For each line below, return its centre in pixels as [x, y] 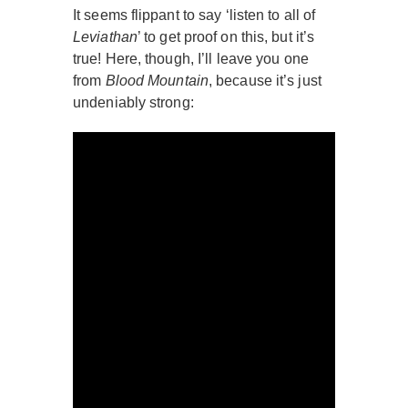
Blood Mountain [157, 81]
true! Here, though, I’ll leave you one [191, 59]
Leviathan [105, 37]
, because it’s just [265, 81]
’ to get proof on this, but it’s [226, 37]
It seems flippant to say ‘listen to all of [194, 15]
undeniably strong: [133, 103]
